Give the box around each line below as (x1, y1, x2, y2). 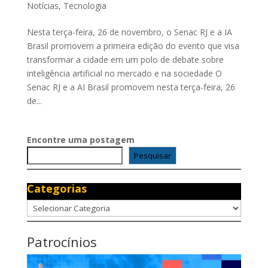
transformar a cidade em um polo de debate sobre (26, 53, 224, 65)
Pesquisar (134, 150, 172, 161)
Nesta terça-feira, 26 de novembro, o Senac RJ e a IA (26, 26, 232, 38)
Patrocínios (26, 232, 97, 251)
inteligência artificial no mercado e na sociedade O (26, 67, 222, 79)
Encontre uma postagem (26, 133, 135, 145)
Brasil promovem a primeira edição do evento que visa (26, 39, 239, 51)
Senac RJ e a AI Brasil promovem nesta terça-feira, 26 (26, 81, 235, 93)
